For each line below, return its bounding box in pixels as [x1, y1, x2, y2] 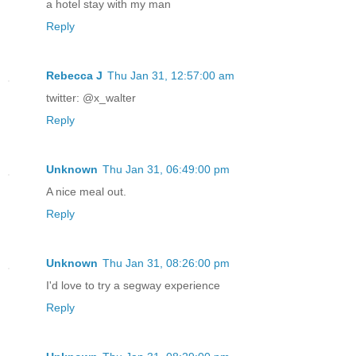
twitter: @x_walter [46, 91, 136, 104]
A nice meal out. [46, 184, 126, 198]
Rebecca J [46, 68, 103, 82]
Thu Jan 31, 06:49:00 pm [103, 162, 230, 176]
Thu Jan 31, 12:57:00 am [107, 68, 234, 82]
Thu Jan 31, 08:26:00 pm [103, 256, 230, 269]
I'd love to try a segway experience [46, 278, 220, 292]
